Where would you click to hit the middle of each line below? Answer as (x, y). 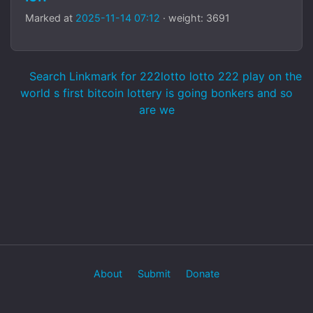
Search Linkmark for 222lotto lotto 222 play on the (163, 76)
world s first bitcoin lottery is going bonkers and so (156, 93)
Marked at (50, 18)
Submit (154, 274)
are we (156, 110)
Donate (203, 274)
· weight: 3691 (195, 18)
